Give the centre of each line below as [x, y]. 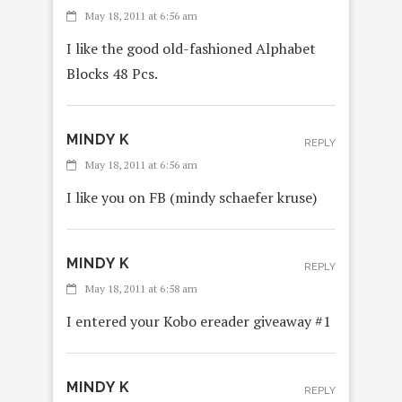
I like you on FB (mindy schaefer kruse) [192, 198]
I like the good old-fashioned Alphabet [191, 49]
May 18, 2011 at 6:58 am [141, 289]
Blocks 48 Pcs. [112, 74]
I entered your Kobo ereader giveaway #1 [199, 322]
